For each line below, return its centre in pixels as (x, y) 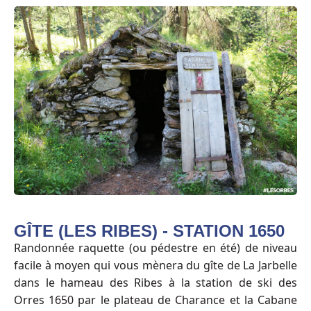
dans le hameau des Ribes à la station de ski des (155, 283)
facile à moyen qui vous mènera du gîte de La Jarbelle (155, 266)
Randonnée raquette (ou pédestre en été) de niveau (155, 248)
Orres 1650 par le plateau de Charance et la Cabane (155, 300)
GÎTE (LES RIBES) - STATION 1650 (149, 231)
